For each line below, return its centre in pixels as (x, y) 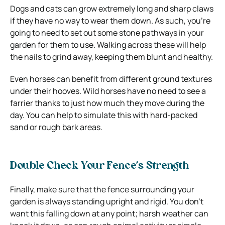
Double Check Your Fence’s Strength (99, 166)
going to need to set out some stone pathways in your (107, 32)
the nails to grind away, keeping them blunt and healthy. (111, 57)
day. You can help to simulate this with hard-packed (104, 115)
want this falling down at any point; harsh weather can (109, 213)
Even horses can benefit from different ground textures (111, 79)
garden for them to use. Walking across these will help (108, 44)
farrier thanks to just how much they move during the (107, 103)
